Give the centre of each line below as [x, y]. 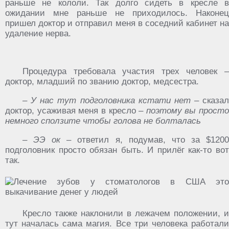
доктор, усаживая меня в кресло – [76, 111]
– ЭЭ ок [42, 140]
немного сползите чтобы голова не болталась [103, 121]
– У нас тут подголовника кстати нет [107, 100]
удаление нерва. [38, 33]
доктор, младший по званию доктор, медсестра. [102, 82]
